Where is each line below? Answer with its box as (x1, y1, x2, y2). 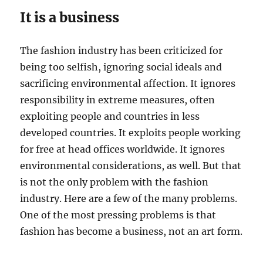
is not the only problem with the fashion (20, 176, 209, 188)
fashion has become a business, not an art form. (20, 225, 243, 238)
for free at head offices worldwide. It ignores (20, 143, 225, 156)
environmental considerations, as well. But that (20, 160, 242, 172)
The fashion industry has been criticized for (20, 45, 223, 57)
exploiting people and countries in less (20, 110, 200, 123)
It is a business (20, 9, 120, 26)
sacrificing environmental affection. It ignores (20, 77, 236, 90)
